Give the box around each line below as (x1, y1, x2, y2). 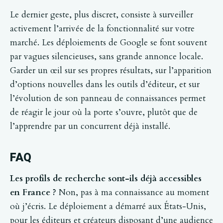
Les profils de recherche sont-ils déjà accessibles (10, 172, 202, 184)
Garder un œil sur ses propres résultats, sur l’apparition (10, 64, 212, 76)
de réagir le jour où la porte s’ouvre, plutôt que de (10, 106, 198, 118)
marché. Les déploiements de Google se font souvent (10, 36, 207, 48)
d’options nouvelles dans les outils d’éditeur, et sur (10, 78, 200, 90)
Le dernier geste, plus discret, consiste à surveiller (10, 8, 193, 20)
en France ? (10, 186, 56, 198)
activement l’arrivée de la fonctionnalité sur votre (10, 22, 195, 34)
